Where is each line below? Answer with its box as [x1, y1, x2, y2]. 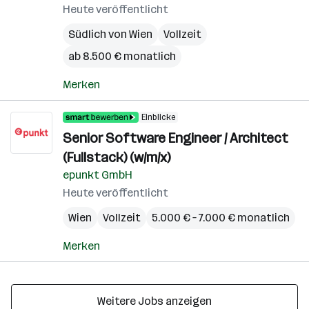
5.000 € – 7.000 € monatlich [152, 211, 290, 224]
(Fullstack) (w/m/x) [63, 149, 170, 166]
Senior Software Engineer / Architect [63, 130, 288, 146]
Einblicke [141, 112, 175, 122]
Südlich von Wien [68, 28, 152, 41]
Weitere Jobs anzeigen [97, 295, 212, 308]
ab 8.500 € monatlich [68, 50, 176, 63]
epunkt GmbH [63, 168, 132, 181]
